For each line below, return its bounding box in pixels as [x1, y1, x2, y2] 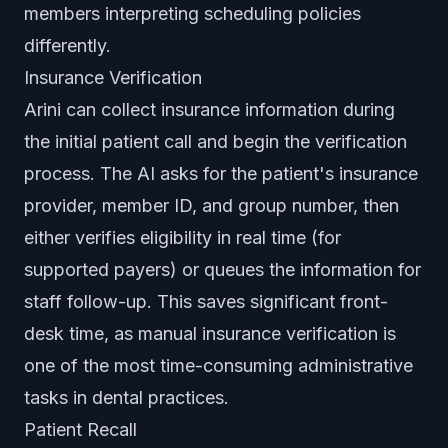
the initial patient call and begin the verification [24, 131, 407, 152]
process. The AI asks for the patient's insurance [24, 163, 418, 184]
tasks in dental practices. [24, 387, 229, 408]
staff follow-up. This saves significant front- [24, 291, 388, 312]
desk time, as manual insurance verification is [24, 323, 396, 344]
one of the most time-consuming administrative [24, 355, 413, 376]
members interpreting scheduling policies [24, 3, 361, 24]
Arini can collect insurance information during [24, 99, 395, 120]
